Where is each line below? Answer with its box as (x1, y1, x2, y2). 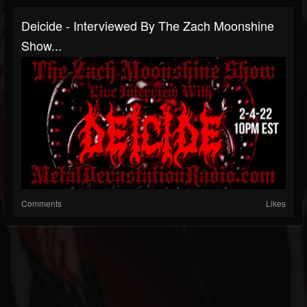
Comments (21, 197, 62, 209)
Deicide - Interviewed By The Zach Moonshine (21, 16, 274, 34)
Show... (21, 36, 62, 54)
